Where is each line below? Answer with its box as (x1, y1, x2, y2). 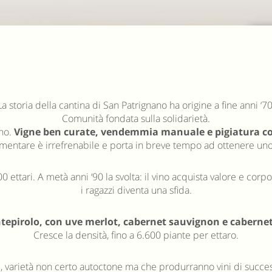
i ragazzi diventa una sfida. (80, 183, 192, 197)
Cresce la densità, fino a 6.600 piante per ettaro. (33, 228, 239, 242)
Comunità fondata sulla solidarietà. (62, 112, 210, 125)
